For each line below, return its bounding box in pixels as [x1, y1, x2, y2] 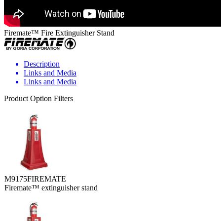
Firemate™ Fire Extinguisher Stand [4, 28, 114, 37]
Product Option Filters [4, 94, 73, 103]
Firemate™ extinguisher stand [4, 183, 98, 192]
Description [24, 59, 60, 68]
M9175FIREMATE [4, 174, 66, 183]
